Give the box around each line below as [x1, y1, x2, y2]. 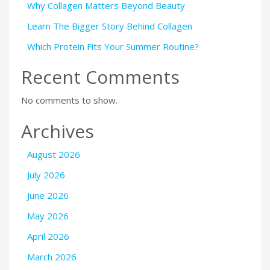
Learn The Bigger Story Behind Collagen [27, 19, 192, 32]
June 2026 [27, 189, 69, 201]
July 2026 [27, 168, 65, 181]
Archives [21, 118, 94, 143]
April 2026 [27, 230, 69, 242]
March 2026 [27, 250, 77, 263]
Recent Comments [21, 64, 180, 90]
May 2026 [27, 209, 69, 222]
